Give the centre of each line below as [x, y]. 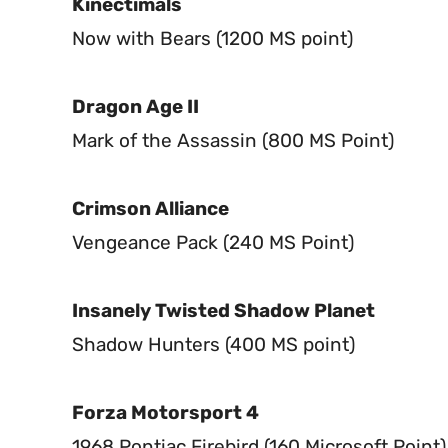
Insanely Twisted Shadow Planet [223, 311]
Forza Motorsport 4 [165, 413]
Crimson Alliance [150, 209]
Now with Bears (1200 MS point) [212, 39]
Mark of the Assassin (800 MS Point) [233, 141]
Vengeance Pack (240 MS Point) [213, 243]
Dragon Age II [135, 107]
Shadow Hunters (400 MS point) [213, 345]
